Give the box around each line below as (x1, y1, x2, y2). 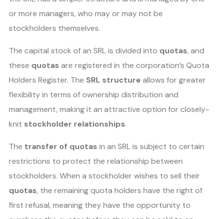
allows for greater (141, 75, 206, 86)
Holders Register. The (9, 75, 86, 86)
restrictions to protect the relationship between (9, 156, 183, 167)
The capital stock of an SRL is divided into (9, 45, 159, 56)
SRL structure (86, 75, 141, 86)
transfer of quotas (24, 141, 97, 152)
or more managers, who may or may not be (9, 8, 163, 19)
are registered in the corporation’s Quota (59, 60, 209, 71)
